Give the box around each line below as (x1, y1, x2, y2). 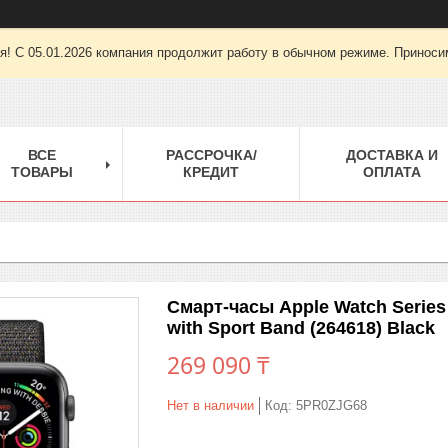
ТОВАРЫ (10, 163, 73, 180)
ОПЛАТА (362, 163, 421, 180)
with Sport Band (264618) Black (167, 317, 435, 338)
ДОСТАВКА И (345, 146, 438, 163)
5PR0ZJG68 (296, 397, 367, 413)
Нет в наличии (167, 397, 254, 413)
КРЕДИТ (183, 163, 239, 180)
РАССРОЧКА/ (165, 146, 257, 163)
